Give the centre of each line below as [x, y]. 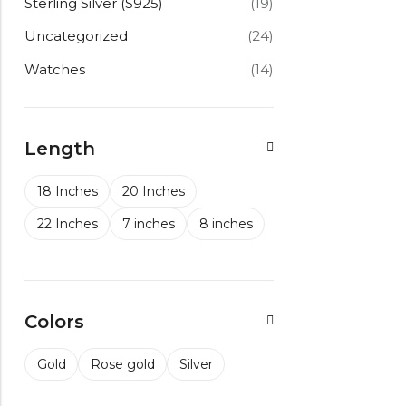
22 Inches [68, 223]
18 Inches [68, 191]
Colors [54, 321]
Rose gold [123, 364]
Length [60, 148]
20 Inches [154, 191]
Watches [55, 69]
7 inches [149, 223]
